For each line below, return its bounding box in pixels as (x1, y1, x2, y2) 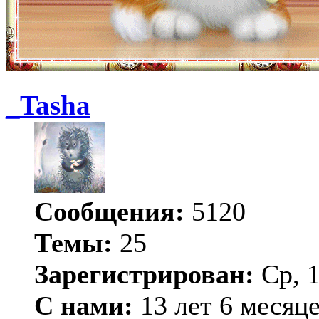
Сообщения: (34, 197, 184, 227)
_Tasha (6, 90, 90, 122)
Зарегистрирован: (34, 259, 254, 290)
